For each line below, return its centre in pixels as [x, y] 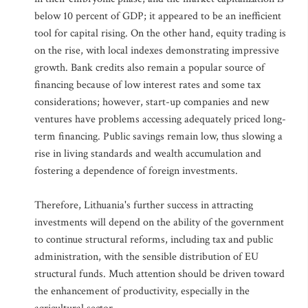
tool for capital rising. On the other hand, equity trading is [160, 33]
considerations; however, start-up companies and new [152, 102]
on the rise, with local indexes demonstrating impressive [157, 51]
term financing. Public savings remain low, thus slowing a [158, 136]
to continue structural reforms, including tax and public [154, 240]
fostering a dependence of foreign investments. [136, 171]
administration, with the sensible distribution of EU [146, 257]
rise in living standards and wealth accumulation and [148, 154]
